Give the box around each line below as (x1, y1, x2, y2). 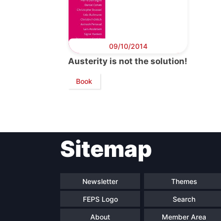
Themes (171, 177, 197, 185)
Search (173, 194, 195, 203)
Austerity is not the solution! (68, 56, 187, 67)
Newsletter (82, 177, 118, 185)
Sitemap (60, 135, 152, 163)
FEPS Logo (82, 194, 118, 203)
